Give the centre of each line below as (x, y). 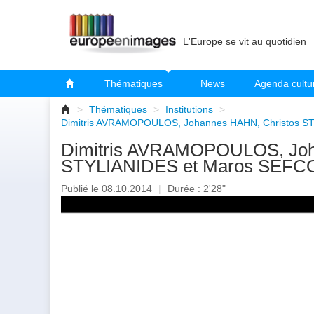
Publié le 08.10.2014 (108, 189)
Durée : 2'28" (195, 189)
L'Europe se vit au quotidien (245, 41)
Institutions (189, 110)
